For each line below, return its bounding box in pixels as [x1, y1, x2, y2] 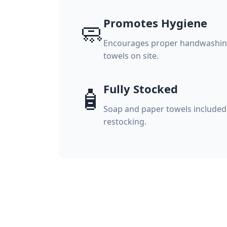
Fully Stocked [103, 81, 178, 96]
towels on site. [103, 50, 159, 61]
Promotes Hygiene [103, 15, 207, 30]
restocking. [103, 116, 146, 127]
